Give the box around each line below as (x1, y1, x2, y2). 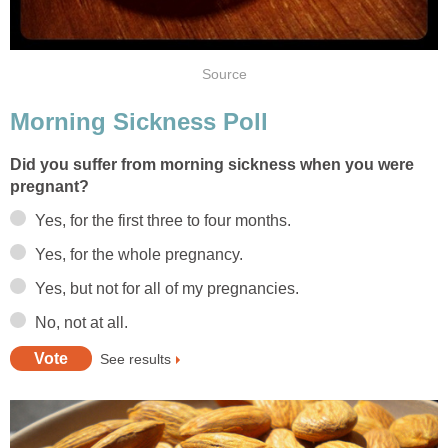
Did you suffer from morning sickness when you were (10, 156, 414, 174)
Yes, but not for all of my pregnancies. (35, 280, 299, 298)
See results (100, 350, 171, 367)
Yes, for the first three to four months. (35, 212, 291, 230)
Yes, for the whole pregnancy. (35, 246, 243, 264)
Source (201, 66, 247, 82)
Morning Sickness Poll (10, 108, 268, 136)
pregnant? (10, 178, 89, 196)
